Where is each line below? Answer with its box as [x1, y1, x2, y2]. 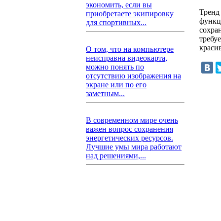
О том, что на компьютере [86, 45, 174, 53]
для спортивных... [86, 18, 147, 27]
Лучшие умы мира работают [86, 143, 182, 151]
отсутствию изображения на [86, 72, 181, 80]
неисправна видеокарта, [86, 54, 167, 62]
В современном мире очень [86, 116, 178, 124]
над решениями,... [86, 151, 146, 160]
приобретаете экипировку [86, 9, 174, 18]
